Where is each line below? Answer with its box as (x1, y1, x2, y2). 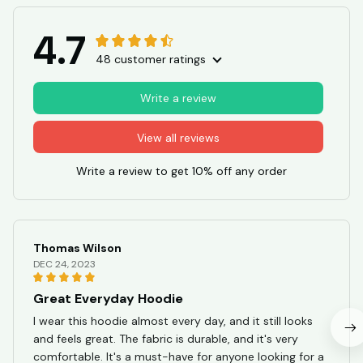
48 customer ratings (96, 52, 206, 67)
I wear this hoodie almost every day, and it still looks (33, 314, 313, 329)
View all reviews (137, 130, 220, 145)
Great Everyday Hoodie (33, 290, 183, 308)
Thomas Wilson (33, 241, 122, 256)
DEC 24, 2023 (33, 258, 96, 271)
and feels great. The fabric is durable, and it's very (33, 331, 298, 347)
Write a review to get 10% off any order (76, 164, 287, 179)
